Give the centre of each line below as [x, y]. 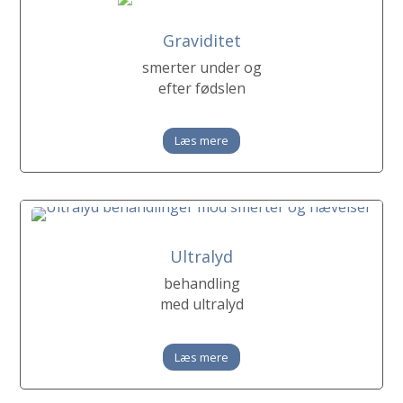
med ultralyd [201, 304]
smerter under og [201, 67]
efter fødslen [201, 88]
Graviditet [201, 40]
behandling [201, 284]
